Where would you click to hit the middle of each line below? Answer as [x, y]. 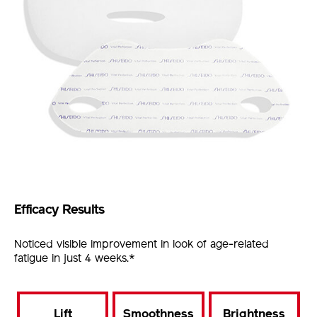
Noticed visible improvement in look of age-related [142, 245]
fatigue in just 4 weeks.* [75, 259]
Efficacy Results [59, 211]
